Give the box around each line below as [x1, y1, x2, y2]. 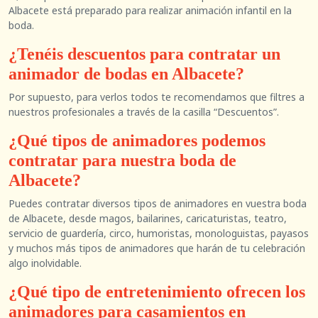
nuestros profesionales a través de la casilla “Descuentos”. [9, 105, 279, 119]
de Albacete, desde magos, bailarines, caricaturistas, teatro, [9, 212, 287, 225]
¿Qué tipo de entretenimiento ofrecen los [9, 283, 305, 301]
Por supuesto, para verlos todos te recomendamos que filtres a [9, 90, 305, 104]
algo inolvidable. [9, 256, 82, 270]
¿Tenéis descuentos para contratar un [9, 45, 280, 63]
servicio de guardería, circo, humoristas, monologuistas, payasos [9, 226, 309, 240]
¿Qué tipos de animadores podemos [9, 131, 265, 150]
